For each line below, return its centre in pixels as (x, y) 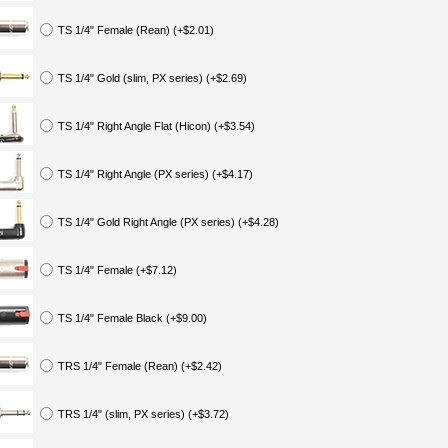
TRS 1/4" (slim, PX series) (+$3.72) (143, 414)
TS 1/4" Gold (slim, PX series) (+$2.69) (152, 78)
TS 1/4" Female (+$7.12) (117, 270)
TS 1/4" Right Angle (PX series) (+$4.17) (155, 174)
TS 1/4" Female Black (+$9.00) (132, 318)
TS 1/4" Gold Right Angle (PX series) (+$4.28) (168, 222)
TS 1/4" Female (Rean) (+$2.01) (136, 30)
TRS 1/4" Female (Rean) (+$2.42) (140, 366)
